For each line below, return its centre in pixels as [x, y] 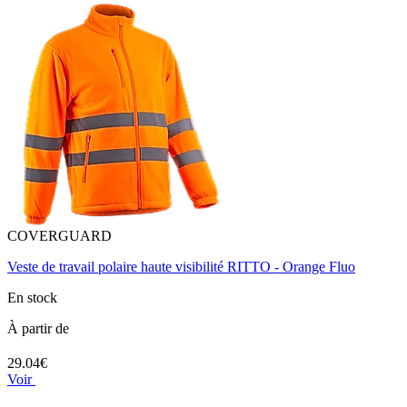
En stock [32, 297]
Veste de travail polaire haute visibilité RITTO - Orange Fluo [181, 266]
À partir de [38, 328]
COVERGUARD [60, 235]
